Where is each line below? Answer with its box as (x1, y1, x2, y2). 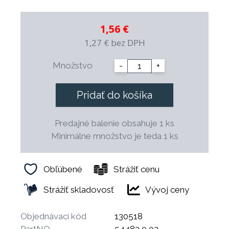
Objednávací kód (20, 211, 86, 221)
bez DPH (110, 37, 145, 49)
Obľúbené (43, 164, 82, 174)
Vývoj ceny (145, 184, 189, 195)
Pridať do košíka (77, 89, 152, 101)
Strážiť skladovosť (43, 184, 114, 195)
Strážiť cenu (113, 164, 159, 174)
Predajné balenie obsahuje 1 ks (55, 118, 174, 128)
